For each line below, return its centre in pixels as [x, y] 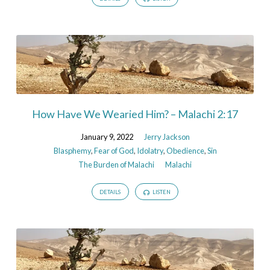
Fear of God [114, 150]
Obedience [185, 150]
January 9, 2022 [107, 137]
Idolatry [150, 150]
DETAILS [110, 192]
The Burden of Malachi [116, 164]
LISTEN [161, 192]
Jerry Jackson [167, 137]
